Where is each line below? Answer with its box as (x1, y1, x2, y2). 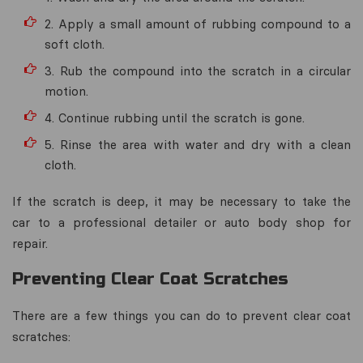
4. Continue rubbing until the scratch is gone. (45, 109, 305, 126)
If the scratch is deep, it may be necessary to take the (12, 193, 351, 209)
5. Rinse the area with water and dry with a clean (45, 136, 351, 152)
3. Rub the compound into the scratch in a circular (45, 62, 351, 79)
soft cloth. (45, 36, 105, 52)
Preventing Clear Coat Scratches (12, 268, 288, 289)
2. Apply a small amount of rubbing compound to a (45, 15, 351, 32)
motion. (45, 83, 88, 99)
